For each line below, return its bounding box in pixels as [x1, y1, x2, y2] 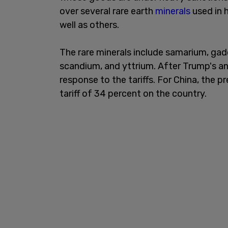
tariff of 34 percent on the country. [60, 88, 207, 99]
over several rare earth [60, 5, 155, 17]
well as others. [60, 19, 119, 31]
